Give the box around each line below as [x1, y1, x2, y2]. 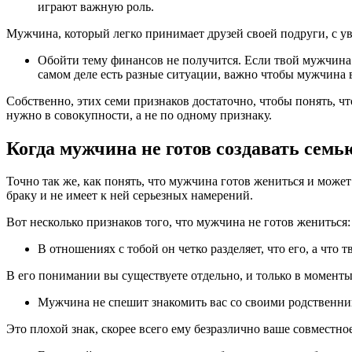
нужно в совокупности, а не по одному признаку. [6, 108, 272, 122]
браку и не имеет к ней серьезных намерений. [6, 189, 253, 203]
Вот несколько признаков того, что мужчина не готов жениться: [6, 215, 350, 229]
